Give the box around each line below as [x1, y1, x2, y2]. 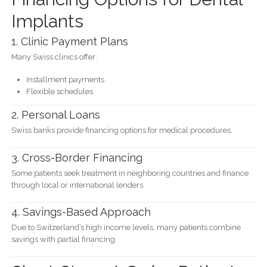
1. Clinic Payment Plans [11, 35, 128, 48]
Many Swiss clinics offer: [11, 52, 97, 61]
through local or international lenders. [11, 180, 145, 190]
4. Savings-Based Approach [11, 206, 151, 219]
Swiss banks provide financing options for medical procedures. [11, 126, 232, 135]
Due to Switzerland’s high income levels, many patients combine [11, 223, 241, 232]
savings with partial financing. [11, 235, 117, 244]
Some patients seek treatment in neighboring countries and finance [11, 168, 249, 178]
